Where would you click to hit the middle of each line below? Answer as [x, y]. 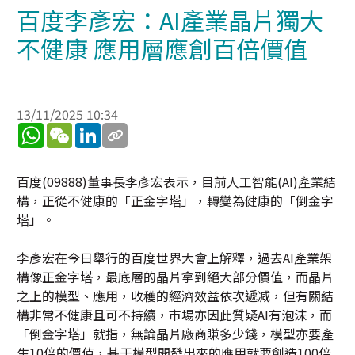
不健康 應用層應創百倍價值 [162, 48]
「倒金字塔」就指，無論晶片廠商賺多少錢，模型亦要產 [175, 334]
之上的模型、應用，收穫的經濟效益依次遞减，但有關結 [175, 296]
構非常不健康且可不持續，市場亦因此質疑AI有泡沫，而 [174, 315]
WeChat [95, 129]
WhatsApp [73, 129]
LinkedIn [126, 129]
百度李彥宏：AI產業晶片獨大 [170, 20]
